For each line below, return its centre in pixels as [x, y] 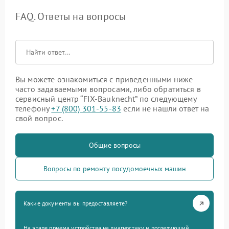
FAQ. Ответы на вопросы [71, 17]
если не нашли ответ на [165, 109]
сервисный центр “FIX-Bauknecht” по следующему [106, 99]
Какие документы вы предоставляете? [76, 203]
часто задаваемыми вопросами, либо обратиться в [108, 89]
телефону [33, 109]
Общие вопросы [114, 145]
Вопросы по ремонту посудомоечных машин [114, 169]
